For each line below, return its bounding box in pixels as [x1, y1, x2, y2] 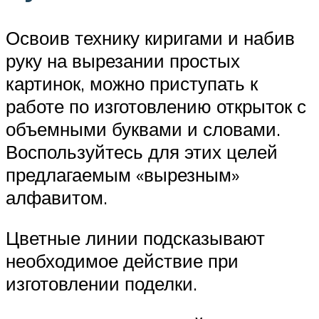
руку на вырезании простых [6, 48, 240, 72]
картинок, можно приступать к [6, 71, 258, 95]
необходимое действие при [6, 249, 239, 273]
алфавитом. [6, 185, 108, 209]
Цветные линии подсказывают [6, 226, 265, 250]
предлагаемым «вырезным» [6, 162, 239, 186]
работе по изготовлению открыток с [6, 94, 306, 117]
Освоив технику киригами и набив [6, 26, 295, 49]
